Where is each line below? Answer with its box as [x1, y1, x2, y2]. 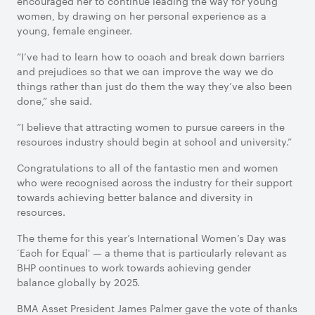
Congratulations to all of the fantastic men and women [17, 160, 278, 174]
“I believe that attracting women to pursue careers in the [17, 120, 285, 134]
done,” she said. [17, 94, 92, 108]
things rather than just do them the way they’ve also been [17, 79, 292, 93]
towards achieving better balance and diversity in [17, 190, 253, 204]
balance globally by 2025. [17, 275, 140, 289]
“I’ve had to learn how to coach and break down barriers [17, 49, 285, 63]
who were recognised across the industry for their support [17, 175, 292, 189]
